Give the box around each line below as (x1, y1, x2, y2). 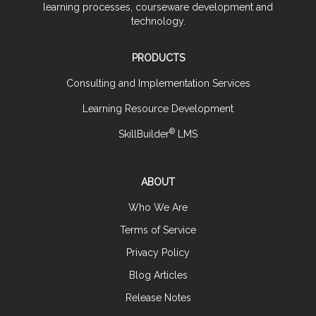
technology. (130, 16, 186, 27)
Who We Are (128, 202, 188, 213)
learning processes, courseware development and (43, 1, 273, 13)
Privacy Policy (126, 247, 190, 258)
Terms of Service (120, 224, 196, 236)
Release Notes (125, 292, 191, 303)
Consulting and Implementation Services (66, 78, 250, 89)
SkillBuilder (119, 128, 169, 140)
